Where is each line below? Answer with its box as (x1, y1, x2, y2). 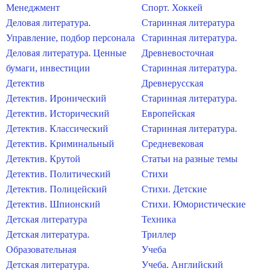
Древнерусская (142, 78, 203, 88)
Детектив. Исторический (6, 108, 109, 119)
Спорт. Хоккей (142, 2, 203, 13)
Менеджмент (6, 2, 60, 13)
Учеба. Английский (142, 260, 223, 270)
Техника (142, 214, 176, 224)
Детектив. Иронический (6, 93, 106, 103)
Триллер (142, 229, 176, 240)
